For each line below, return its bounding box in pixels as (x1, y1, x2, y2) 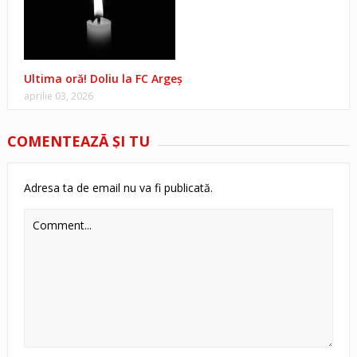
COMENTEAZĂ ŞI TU (6, 131, 150, 151)
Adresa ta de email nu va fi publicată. (23, 180, 213, 196)
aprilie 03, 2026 (23, 89, 93, 104)
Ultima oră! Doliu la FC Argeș (23, 71, 182, 87)
